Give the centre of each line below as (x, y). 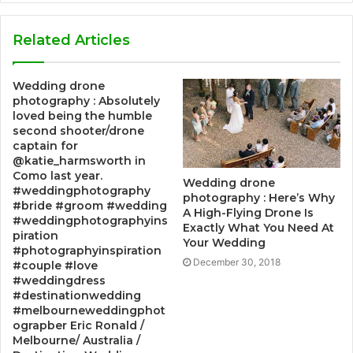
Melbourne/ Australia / (76, 341)
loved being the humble (82, 116)
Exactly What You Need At (258, 227)
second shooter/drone (78, 131)
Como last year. (58, 176)
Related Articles (71, 41)
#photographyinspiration (87, 251)
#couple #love (55, 266)
